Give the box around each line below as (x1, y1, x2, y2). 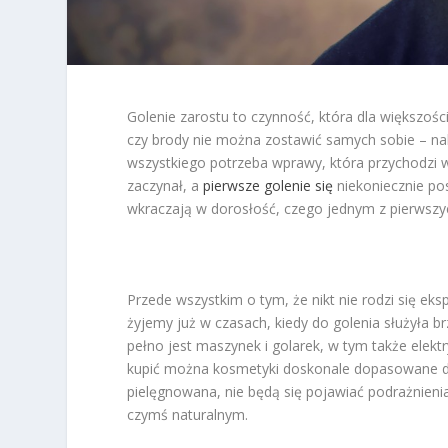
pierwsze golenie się (203, 175, 334, 195)
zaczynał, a (127, 175, 204, 195)
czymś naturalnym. (127, 404, 249, 424)
